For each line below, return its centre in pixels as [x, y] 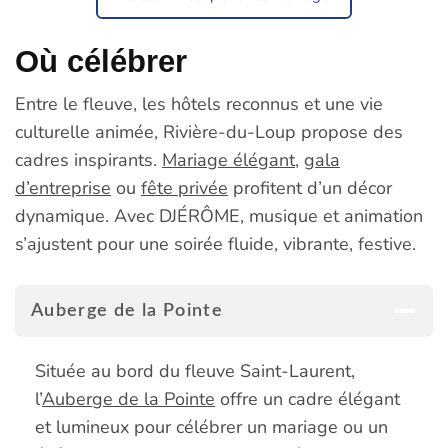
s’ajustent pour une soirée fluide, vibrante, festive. [215, 243]
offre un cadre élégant [307, 398]
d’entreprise [63, 187]
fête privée [184, 187]
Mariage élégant [228, 159]
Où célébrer [101, 60]
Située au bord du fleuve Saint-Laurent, [195, 370]
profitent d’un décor [310, 187]
